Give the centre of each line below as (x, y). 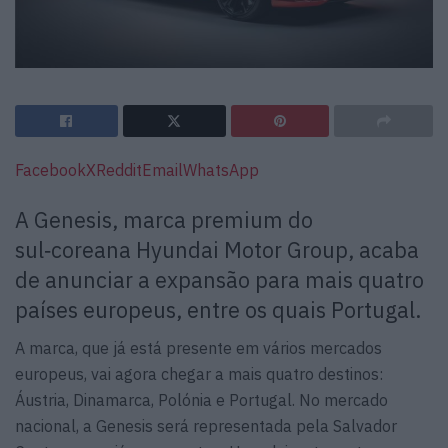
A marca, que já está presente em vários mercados (198, 348)
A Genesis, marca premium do (164, 219)
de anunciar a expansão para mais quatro (219, 279)
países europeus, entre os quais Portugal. (218, 309)
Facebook (50, 169)
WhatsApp (221, 169)
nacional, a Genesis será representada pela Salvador (206, 426)
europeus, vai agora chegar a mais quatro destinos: (199, 374)
